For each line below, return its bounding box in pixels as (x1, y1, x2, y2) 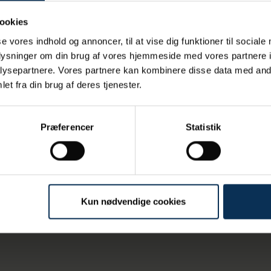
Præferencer (40, 122, 94, 132)
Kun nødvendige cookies (81, 196, 186, 207)
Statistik (186, 122, 221, 132)
